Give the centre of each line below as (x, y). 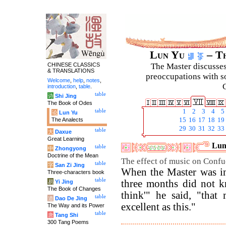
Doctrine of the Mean (73, 155)
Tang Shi (67, 215)
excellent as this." (158, 207)
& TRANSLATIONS (71, 71)
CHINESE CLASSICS (74, 65)
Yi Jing (64, 182)
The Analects (67, 120)
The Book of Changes (74, 189)
